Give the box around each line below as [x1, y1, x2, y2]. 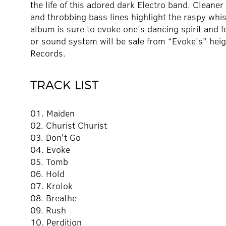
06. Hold [30, 167, 65, 180]
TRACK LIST [30, 78, 98, 93]
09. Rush [30, 204, 66, 216]
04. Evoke [30, 143, 70, 156]
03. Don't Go [30, 131, 81, 144]
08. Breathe [30, 192, 77, 204]
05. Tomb [30, 155, 68, 168]
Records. [30, 47, 66, 60]
